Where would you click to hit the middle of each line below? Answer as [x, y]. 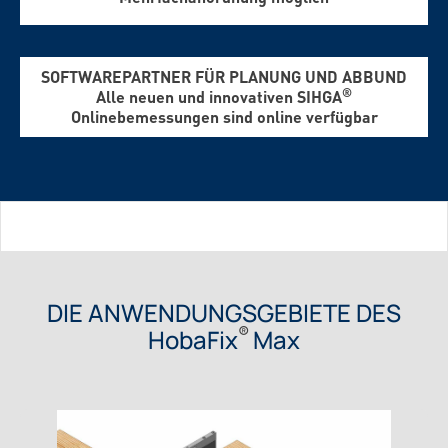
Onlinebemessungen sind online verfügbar [224, 117]
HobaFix [193, 340]
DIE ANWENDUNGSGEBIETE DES [224, 313]
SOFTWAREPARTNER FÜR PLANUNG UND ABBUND [224, 77]
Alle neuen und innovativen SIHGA [219, 97]
